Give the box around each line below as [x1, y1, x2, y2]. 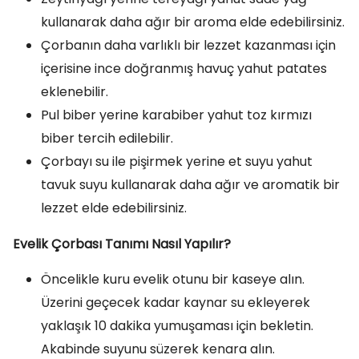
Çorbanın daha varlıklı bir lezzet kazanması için [41, 36, 336, 54]
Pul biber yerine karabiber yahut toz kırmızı [41, 106, 312, 124]
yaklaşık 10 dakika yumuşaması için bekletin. [41, 317, 313, 335]
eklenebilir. [41, 83, 108, 101]
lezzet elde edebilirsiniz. [41, 199, 187, 217]
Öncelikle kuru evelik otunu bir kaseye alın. [41, 270, 305, 288]
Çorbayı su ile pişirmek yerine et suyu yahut [41, 152, 313, 171]
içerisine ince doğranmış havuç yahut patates [41, 59, 327, 78]
